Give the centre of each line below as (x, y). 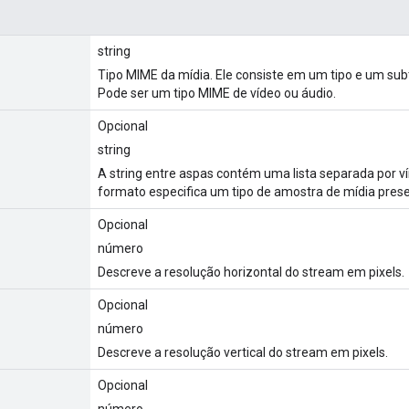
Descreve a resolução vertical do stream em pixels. (243, 352)
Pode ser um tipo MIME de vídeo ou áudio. (217, 93)
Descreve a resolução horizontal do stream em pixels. (251, 272)
